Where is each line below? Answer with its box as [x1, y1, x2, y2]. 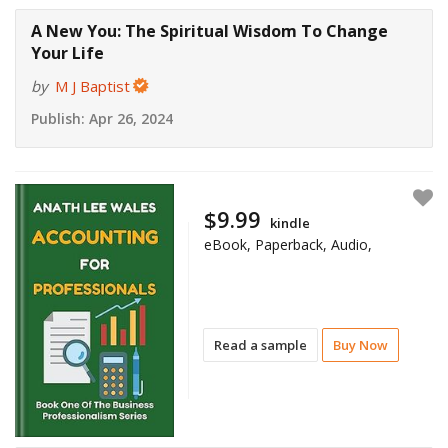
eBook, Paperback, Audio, [204, 234, 373, 254]
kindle [270, 213, 311, 232]
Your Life [31, 42, 104, 65]
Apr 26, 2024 [85, 109, 173, 129]
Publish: [31, 109, 85, 129]
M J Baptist [55, 76, 130, 97]
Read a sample [214, 335, 308, 354]
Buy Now [333, 335, 389, 354]
